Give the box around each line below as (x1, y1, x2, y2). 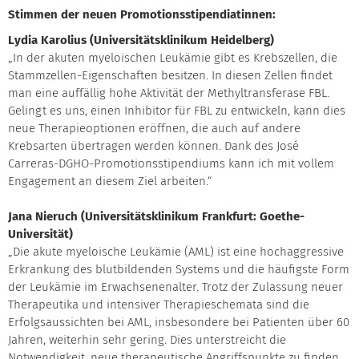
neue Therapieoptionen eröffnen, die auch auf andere (8, 122, 301, 135)
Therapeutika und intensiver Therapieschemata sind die (8, 298, 309, 311)
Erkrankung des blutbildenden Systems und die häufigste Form (8, 263, 349, 276)
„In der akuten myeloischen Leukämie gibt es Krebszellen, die (8, 51, 337, 64)
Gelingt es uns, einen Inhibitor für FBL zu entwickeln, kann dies (8, 104, 345, 117)
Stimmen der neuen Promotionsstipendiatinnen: (8, 8, 276, 21)
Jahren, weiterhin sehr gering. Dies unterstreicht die (8, 333, 286, 346)
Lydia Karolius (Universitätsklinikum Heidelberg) (8, 34, 274, 46)
